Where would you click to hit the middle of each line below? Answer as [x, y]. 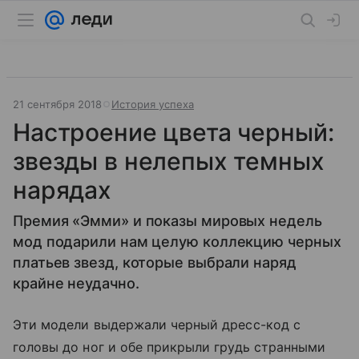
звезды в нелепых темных [169, 161]
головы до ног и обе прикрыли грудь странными [169, 347]
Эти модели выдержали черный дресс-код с [157, 325]
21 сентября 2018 [57, 104]
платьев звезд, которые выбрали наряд [155, 262]
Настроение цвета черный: [173, 132]
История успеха [153, 104]
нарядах [62, 190]
